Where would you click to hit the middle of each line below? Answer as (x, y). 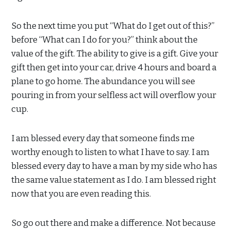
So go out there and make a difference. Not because (113, 223)
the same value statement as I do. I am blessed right (114, 180)
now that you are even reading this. (81, 194)
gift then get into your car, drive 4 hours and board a (114, 68)
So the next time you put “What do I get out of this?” (113, 26)
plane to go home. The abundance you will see (103, 81)
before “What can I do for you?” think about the (104, 40)
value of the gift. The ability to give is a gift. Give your (115, 54)
